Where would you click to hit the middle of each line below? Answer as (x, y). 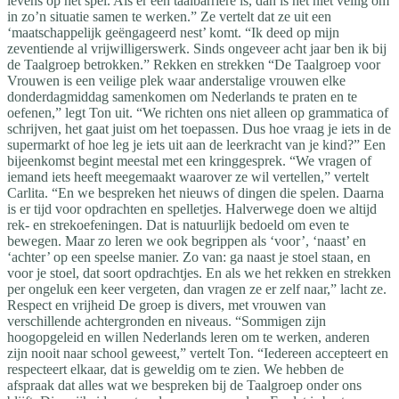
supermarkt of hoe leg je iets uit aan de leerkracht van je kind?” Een (196, 144)
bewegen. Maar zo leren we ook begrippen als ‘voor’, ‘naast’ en (187, 240)
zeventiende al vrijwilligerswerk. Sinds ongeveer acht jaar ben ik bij (197, 48)
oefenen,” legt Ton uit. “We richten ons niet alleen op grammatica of (198, 112)
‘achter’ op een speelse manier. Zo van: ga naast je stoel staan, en (189, 256)
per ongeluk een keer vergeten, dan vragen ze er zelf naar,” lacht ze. (197, 289)
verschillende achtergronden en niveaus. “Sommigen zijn (167, 321)
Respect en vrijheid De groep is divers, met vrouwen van (167, 305)
